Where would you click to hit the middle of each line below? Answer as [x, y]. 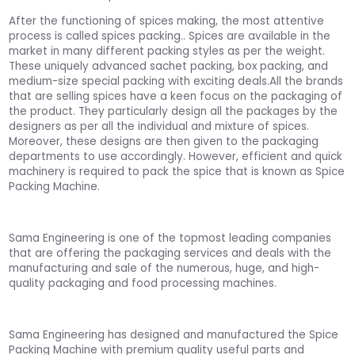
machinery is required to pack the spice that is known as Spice [177, 171]
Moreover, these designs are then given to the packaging [164, 141]
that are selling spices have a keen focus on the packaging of [176, 96]
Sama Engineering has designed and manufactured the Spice [174, 334]
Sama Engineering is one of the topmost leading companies [170, 238]
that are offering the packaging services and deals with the [170, 253]
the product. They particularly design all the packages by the [174, 111]
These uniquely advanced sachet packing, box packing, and [169, 66]
